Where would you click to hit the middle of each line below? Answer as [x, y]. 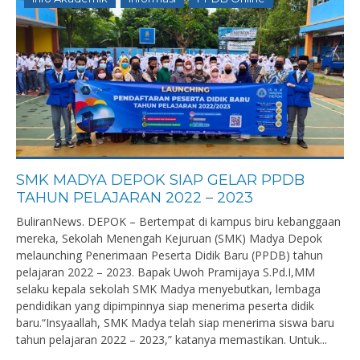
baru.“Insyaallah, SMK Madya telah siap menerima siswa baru [175, 323]
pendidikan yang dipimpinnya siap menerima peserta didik [165, 306]
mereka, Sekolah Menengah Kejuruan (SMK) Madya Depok [169, 238]
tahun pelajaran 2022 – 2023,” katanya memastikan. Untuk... [172, 340]
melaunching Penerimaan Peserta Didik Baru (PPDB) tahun [170, 255]
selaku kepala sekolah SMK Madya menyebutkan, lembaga [168, 289]
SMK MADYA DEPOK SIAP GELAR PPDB [160, 180]
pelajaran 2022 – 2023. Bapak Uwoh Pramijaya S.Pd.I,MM [166, 272]
